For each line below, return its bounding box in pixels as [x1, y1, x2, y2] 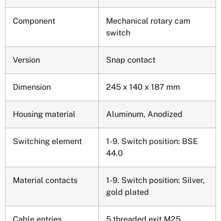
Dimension [13, 82, 51, 92]
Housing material [13, 109, 75, 119]
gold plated [106, 187, 149, 197]
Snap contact [106, 55, 155, 65]
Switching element [13, 136, 82, 146]
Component [13, 16, 55, 26]
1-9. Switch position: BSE [106, 136, 198, 146]
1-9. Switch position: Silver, [106, 175, 205, 185]
